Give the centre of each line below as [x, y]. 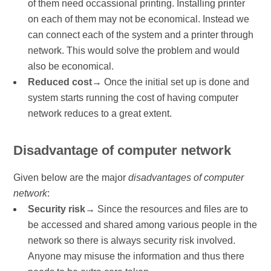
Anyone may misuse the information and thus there [136, 256]
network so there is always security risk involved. [132, 240]
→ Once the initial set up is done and [171, 82]
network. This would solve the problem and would [134, 50]
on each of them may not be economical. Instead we [139, 19]
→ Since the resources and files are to [167, 209]
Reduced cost [60, 82]
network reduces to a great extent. [100, 113]
